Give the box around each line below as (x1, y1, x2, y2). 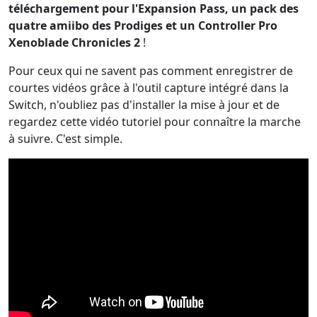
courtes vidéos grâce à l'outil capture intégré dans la (8, 79, 289, 96)
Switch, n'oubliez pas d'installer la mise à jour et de (8, 96, 279, 113)
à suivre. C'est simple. (8, 130, 122, 146)
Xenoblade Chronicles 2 (8, 34, 140, 50)
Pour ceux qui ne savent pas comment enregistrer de (8, 62, 293, 79)
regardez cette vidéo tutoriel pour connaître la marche (8, 113, 301, 129)
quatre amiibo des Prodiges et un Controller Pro (8, 17, 277, 33)
